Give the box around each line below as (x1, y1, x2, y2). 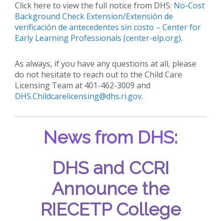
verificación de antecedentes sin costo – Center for (15, 21, 201, 33)
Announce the (51, 178, 170, 199)
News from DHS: (43, 126, 178, 147)
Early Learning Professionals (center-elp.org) (15, 32, 181, 43)
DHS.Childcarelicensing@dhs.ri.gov (15, 90, 142, 102)
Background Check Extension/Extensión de (15, 10, 173, 22)
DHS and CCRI (52, 157, 169, 178)
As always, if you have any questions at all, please (15, 58, 196, 69)
